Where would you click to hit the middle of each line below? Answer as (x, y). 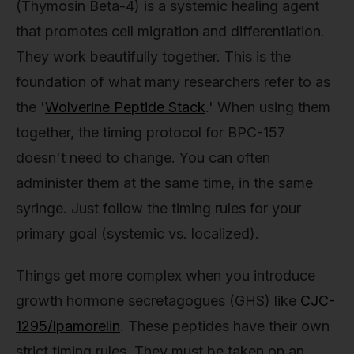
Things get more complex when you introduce (166, 276)
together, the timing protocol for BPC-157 (151, 132)
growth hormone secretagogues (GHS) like (158, 301)
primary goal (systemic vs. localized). (137, 233)
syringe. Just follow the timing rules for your (158, 208)
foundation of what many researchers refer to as (173, 81)
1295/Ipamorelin (68, 326)
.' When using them (268, 107)
